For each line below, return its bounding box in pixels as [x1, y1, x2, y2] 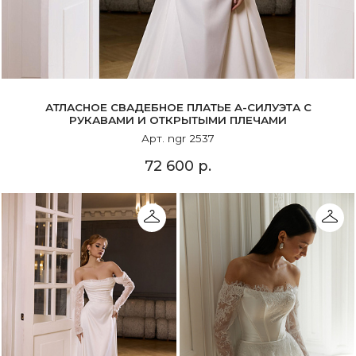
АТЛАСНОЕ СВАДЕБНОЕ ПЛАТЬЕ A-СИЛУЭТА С [44, 101, 311, 114]
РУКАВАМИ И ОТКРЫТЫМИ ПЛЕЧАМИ [69, 114, 287, 127]
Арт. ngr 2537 [141, 131, 215, 145]
